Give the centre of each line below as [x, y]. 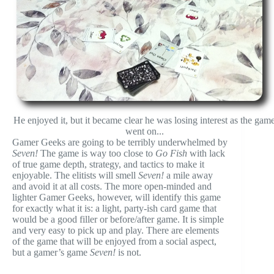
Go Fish [171, 153]
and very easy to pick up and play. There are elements [116, 230]
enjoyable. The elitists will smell [75, 175]
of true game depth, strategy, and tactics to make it [108, 164]
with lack [206, 153]
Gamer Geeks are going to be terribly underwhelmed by [120, 142]
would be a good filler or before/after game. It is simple [118, 219]
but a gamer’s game [51, 252]
